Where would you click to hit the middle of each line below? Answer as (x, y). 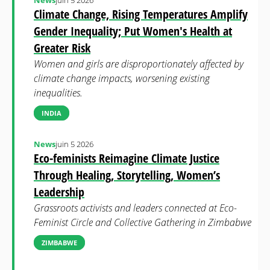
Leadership (59, 192)
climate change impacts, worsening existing (122, 78)
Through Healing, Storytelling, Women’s (127, 175)
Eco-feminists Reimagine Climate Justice (127, 158)
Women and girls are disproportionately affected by (139, 64)
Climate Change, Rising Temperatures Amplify (141, 14)
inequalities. (58, 93)
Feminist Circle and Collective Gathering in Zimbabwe (143, 222)
